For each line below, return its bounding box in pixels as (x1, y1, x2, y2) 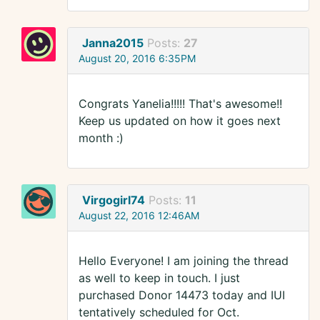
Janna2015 (82, 36, 144, 51)
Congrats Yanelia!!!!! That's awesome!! (79, 96, 282, 111)
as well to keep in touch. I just (79, 271, 240, 286)
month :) (79, 131, 124, 146)
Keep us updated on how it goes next (79, 114, 281, 129)
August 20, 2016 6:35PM (79, 52, 196, 65)
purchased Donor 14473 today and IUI (79, 288, 285, 303)
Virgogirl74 (82, 193, 145, 208)
